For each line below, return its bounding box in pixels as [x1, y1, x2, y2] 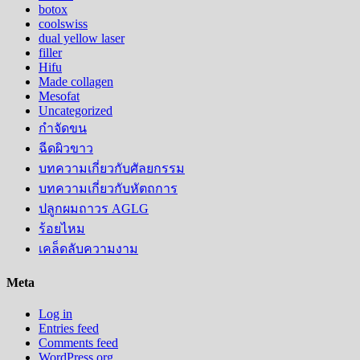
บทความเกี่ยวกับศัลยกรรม [39, 161, 185, 175]
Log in [39, 307, 72, 321]
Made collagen [39, 74, 113, 88]
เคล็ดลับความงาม [39, 241, 138, 256]
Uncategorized [39, 103, 112, 117]
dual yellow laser [39, 31, 125, 45]
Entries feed [39, 321, 99, 336]
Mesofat [39, 88, 80, 103]
